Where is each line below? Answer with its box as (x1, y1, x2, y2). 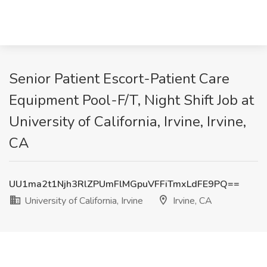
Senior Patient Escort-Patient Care (9, 69, 229, 88)
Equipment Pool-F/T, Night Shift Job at (9, 91, 254, 110)
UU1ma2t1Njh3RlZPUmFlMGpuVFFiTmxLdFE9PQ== (9, 178, 240, 191)
